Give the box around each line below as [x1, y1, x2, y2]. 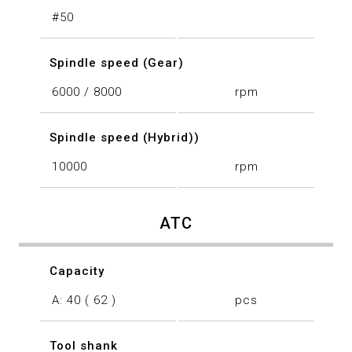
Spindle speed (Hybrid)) [49, 130, 200, 145]
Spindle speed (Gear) [49, 56, 184, 71]
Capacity [49, 264, 104, 279]
